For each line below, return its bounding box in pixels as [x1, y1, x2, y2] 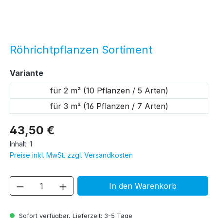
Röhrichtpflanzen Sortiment [10, 43, 152, 56]
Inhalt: [10, 140, 30, 148]
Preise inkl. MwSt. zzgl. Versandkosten [10, 151, 133, 160]
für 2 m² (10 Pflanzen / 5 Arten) [50, 86, 168, 96]
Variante [10, 68, 43, 78]
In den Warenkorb [109, 181, 177, 191]
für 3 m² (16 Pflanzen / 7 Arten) [50, 101, 168, 111]
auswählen [43, 68, 87, 78]
